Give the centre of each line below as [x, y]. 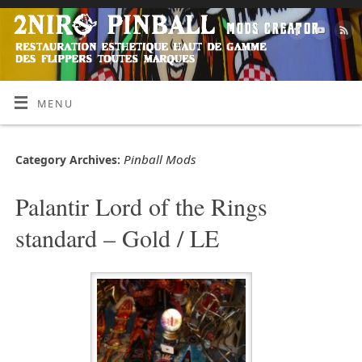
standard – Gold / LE [117, 237]
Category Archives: [69, 160]
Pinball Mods [160, 160]
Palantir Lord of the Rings [141, 206]
